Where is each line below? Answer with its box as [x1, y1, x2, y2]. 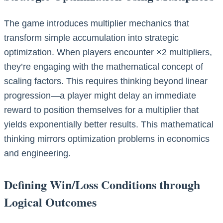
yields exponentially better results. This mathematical [4, 119, 214, 129]
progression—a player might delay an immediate [4, 90, 196, 101]
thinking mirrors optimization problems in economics [4, 133, 210, 144]
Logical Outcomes [4, 193, 97, 211]
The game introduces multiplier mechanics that [4, 18, 189, 28]
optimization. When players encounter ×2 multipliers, [4, 47, 212, 57]
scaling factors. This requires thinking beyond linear [4, 76, 208, 86]
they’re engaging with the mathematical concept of [4, 61, 203, 72]
